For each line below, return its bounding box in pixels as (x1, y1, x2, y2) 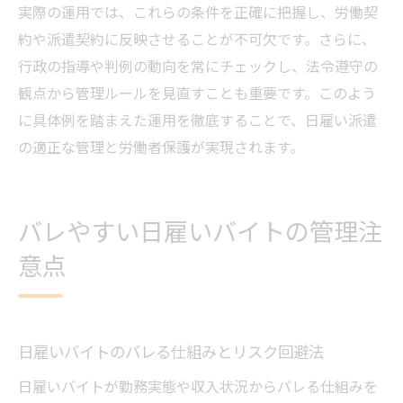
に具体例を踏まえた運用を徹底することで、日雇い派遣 (18, 109, 377, 131)
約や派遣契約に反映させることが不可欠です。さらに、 (18, 28, 376, 50)
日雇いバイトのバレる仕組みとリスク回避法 (18, 340, 324, 363)
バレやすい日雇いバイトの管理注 (18, 213, 382, 249)
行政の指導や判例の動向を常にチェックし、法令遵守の (18, 55, 378, 77)
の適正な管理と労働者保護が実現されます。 (18, 136, 304, 158)
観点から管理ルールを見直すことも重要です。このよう (18, 82, 376, 104)
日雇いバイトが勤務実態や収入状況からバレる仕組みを (18, 375, 378, 398)
